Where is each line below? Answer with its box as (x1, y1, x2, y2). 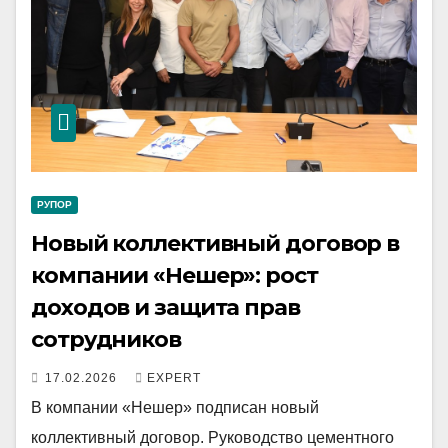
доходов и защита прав (31, 294, 300, 321)
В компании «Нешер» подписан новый (31, 399, 319, 416)
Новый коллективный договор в (31, 230, 400, 257)
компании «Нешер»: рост (31, 262, 318, 289)
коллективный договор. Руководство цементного (31, 429, 394, 446)
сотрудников (31, 326, 181, 353)
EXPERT (147, 371, 201, 385)
